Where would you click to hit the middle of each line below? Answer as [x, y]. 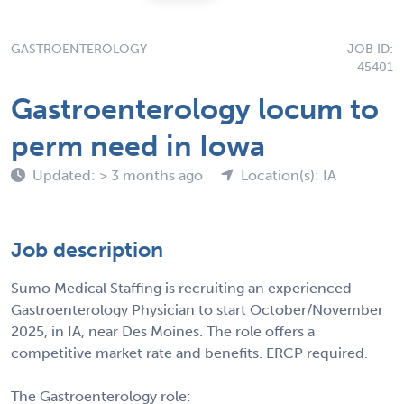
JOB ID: [370, 49]
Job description [87, 249]
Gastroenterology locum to [195, 109]
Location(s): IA [289, 175]
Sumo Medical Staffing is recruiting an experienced [181, 288]
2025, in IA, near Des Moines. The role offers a [163, 331]
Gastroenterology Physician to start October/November [197, 309]
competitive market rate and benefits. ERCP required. [189, 353]
